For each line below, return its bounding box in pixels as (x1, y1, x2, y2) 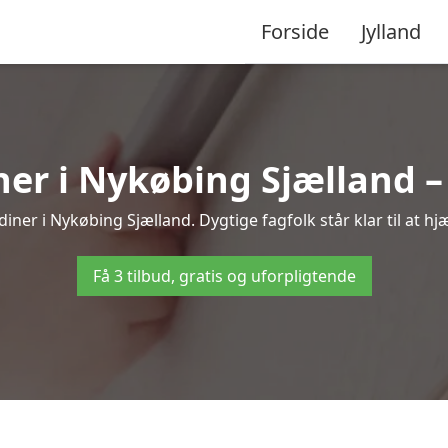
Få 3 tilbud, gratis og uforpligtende (92, 265, 356, 287)
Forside (261, 17, 329, 45)
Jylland (361, 17, 421, 45)
